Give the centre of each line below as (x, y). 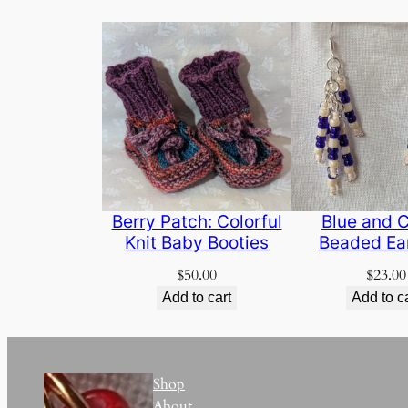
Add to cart (197, 298)
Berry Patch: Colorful (197, 222)
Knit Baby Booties (197, 243)
